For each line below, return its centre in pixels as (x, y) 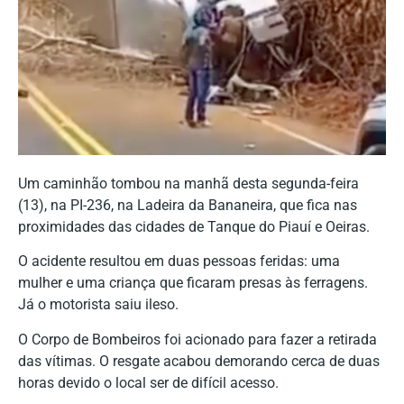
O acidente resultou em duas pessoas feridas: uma (179, 262)
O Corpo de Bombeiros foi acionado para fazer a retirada (197, 339)
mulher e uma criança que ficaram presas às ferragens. (193, 283)
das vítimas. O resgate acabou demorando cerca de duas (199, 361)
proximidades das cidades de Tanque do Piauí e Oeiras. (194, 226)
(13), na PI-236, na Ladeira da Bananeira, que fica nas (188, 205)
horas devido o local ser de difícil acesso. (148, 382)
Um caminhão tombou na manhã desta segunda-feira (188, 183)
